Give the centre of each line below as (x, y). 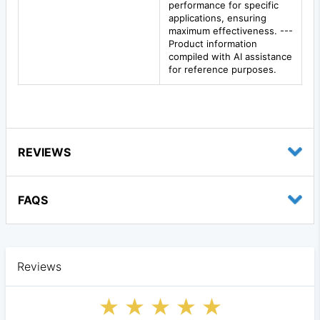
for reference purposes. (222, 69)
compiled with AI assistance (230, 56)
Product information (213, 43)
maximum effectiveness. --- (231, 30)
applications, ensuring (217, 17)
